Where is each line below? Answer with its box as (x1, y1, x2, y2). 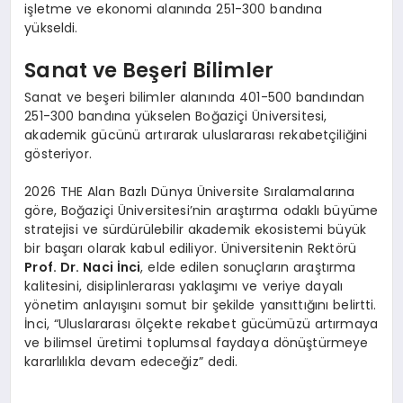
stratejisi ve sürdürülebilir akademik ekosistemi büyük (24, 219, 367, 238)
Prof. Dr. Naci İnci (24, 257, 141, 276)
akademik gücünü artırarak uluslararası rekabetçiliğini (24, 125, 368, 144)
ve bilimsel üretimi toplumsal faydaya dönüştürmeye (24, 333, 369, 352)
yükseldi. (24, 18, 78, 37)
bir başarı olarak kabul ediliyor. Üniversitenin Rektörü (24, 238, 356, 257)
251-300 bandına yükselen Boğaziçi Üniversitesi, (24, 106, 327, 125)
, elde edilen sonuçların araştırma (140, 257, 356, 276)
